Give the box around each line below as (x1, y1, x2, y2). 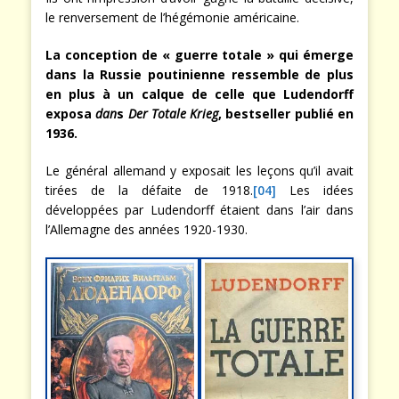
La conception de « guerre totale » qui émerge (45, 45, 354, 63)
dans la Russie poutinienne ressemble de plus (45, 65, 354, 83)
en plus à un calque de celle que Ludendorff (45, 85, 354, 102)
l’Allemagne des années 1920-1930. (45, 220, 248, 238)
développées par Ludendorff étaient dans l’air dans (45, 200, 354, 218)
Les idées (276, 181, 354, 199)
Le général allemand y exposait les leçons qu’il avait (45, 161, 354, 179)
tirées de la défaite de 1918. (45, 181, 254, 199)
